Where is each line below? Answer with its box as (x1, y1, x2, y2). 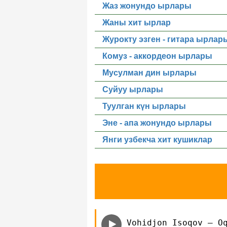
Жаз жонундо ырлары (102, 2, 192, 10)
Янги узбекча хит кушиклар (102, 135, 212, 144)
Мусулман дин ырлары (102, 68, 197, 77)
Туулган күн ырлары (102, 102, 186, 110)
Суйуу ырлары (102, 85, 163, 94)
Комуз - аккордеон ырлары (102, 52, 212, 60)
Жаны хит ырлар (102, 18, 171, 27)
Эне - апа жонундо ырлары (102, 119, 212, 127)
